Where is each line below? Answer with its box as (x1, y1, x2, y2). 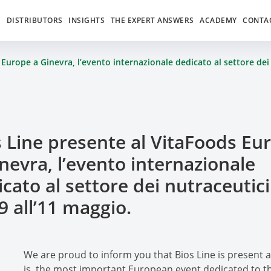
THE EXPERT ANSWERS (110, 15, 194, 25)
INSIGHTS (68, 15, 105, 25)
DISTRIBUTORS (6, 15, 63, 25)
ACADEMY (200, 15, 237, 25)
